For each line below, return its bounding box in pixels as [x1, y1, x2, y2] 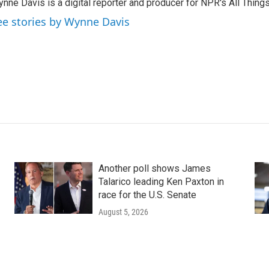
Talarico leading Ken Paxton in [98, 176, 224, 187]
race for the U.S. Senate [98, 189, 196, 201]
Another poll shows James [98, 163, 211, 174]
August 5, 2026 [98, 207, 148, 217]
